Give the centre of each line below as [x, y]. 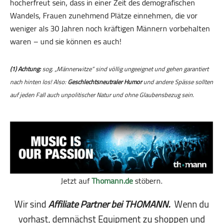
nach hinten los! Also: [39, 82]
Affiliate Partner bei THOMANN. [109, 205]
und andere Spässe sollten [177, 82]
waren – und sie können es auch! [66, 42]
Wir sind [31, 205]
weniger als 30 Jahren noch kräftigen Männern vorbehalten [110, 29]
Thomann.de [112, 181]
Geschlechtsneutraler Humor [105, 82]
